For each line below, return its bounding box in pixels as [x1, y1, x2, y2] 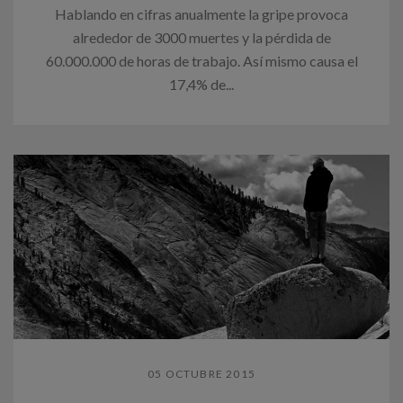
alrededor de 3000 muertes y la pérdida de [72, 28, 331, 46]
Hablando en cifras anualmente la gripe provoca [55, 4, 348, 22]
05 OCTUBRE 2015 [148, 366, 255, 381]
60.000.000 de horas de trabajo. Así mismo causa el [45, 51, 358, 69]
